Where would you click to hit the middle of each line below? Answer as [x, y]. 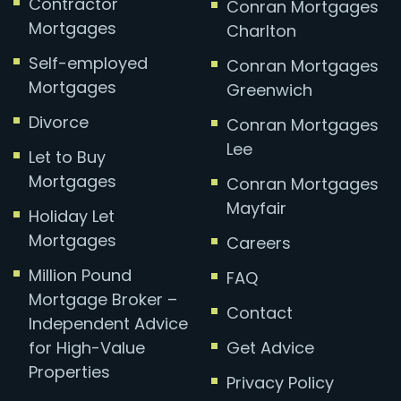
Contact [259, 312]
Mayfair [256, 208]
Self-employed [88, 63]
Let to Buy [67, 157]
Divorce [59, 122]
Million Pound [80, 275]
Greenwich [269, 90]
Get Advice [270, 347]
